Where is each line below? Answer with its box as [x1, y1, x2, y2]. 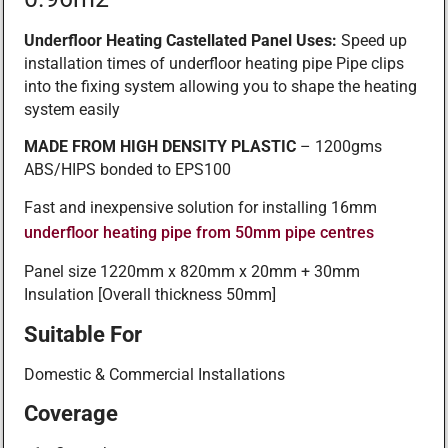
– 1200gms [296, 137, 382, 157]
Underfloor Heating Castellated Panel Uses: [24, 31, 337, 51]
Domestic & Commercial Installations [24, 364, 285, 384]
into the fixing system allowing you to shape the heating [24, 77, 417, 97]
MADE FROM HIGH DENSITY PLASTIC [24, 137, 296, 157]
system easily [24, 100, 120, 120]
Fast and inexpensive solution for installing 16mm [24, 197, 377, 217]
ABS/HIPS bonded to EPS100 [24, 160, 231, 180]
